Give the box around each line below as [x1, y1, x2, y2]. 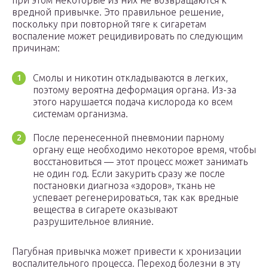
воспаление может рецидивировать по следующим [12, 31, 243, 42]
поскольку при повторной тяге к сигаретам [12, 19, 206, 30]
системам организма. [33, 108, 128, 120]
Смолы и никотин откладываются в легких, [33, 72, 228, 84]
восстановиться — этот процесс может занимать [33, 156, 248, 167]
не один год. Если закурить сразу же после [33, 168, 225, 179]
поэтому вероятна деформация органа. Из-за [33, 84, 236, 96]
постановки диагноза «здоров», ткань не [33, 180, 215, 191]
